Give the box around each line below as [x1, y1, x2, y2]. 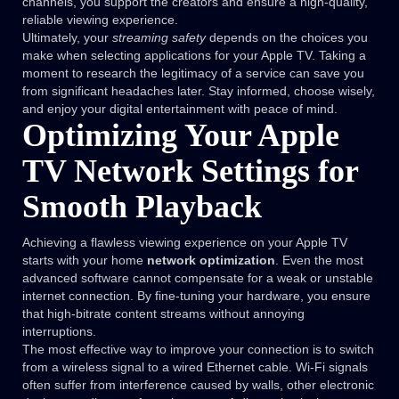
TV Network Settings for [22, 153, 358, 190]
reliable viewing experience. [22, 12, 178, 28]
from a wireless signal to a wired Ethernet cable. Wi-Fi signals [22, 360, 368, 375]
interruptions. [22, 324, 96, 339]
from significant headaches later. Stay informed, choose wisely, [22, 84, 375, 99]
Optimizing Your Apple [22, 118, 339, 154]
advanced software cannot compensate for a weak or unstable [22, 271, 373, 286]
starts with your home [22, 253, 147, 268]
